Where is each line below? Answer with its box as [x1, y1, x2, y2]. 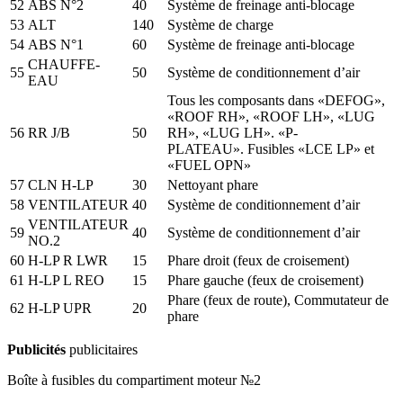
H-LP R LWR [28, 252, 108, 268]
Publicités [7, 341, 66, 357]
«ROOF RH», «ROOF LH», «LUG [167, 108, 375, 124]
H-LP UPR [28, 300, 92, 316]
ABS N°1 [28, 36, 84, 52]
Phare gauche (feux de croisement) [167, 272, 363, 288]
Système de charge [167, 16, 273, 32]
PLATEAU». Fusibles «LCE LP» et [167, 140, 374, 157]
